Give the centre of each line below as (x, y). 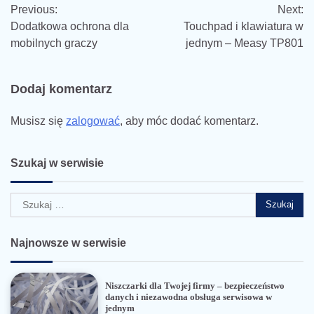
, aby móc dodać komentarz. (189, 121)
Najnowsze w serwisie (68, 242)
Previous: (34, 9)
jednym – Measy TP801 (245, 43)
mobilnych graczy (54, 43)
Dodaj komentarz (61, 89)
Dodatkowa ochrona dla (70, 26)
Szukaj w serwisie (57, 162)
